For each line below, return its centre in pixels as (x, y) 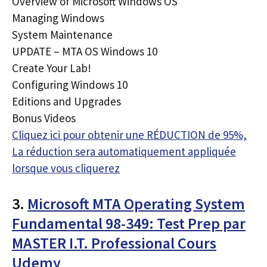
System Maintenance (62, 35)
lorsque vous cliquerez (66, 168)
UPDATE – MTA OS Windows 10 (85, 51)
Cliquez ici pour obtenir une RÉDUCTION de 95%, (129, 135)
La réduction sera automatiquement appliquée (124, 151)
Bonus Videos (44, 118)
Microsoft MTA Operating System (136, 203)
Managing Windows (58, 18)
